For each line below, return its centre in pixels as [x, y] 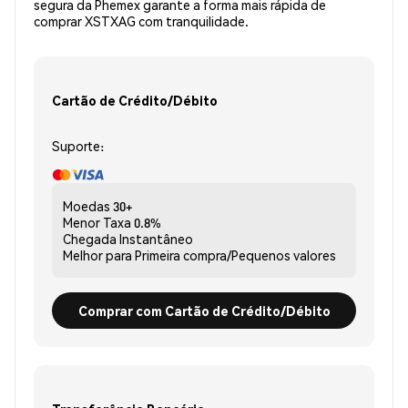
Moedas [87, 206]
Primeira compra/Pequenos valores [235, 255]
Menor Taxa [97, 223]
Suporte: [78, 146]
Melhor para [97, 255]
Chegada [90, 239]
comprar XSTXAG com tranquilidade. [141, 21]
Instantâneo [156, 239]
